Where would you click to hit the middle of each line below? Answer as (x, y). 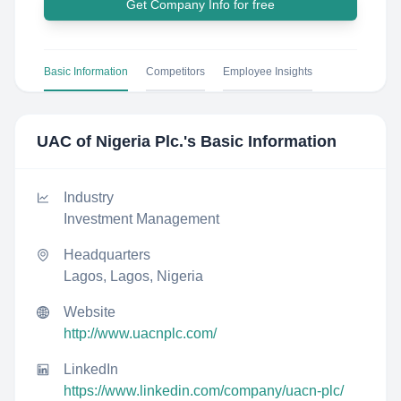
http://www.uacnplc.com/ (140, 333)
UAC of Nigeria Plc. (110, 141)
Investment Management (141, 219)
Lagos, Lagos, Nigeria (133, 276)
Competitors (175, 72)
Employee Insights (268, 72)
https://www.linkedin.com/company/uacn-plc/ (204, 391)
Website (90, 312)
